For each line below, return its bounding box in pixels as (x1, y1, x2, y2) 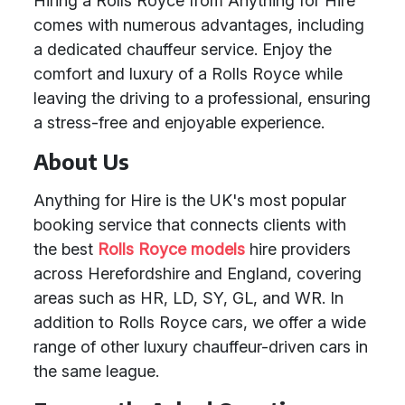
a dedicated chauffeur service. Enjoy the (33, 40, 332, 59)
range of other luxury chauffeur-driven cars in (33, 337, 368, 356)
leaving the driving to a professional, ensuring (33, 89, 371, 108)
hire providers (245, 240, 351, 259)
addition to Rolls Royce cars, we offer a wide (33, 313, 366, 332)
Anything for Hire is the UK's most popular (33, 191, 346, 210)
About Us (33, 148, 129, 174)
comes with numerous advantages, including (33, 15, 364, 34)
